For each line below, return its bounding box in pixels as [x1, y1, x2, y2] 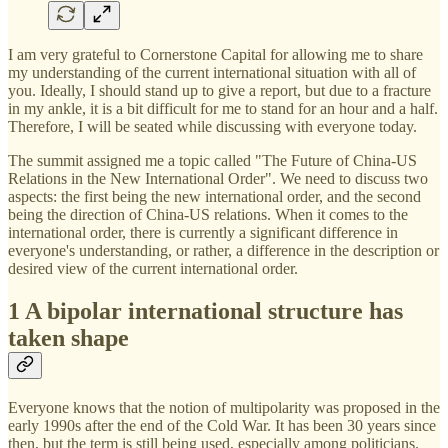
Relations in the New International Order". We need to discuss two [8, 170, 428, 188]
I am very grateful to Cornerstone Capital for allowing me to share [8, 46, 423, 64]
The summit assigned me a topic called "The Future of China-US [8, 152, 417, 170]
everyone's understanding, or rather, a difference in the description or [8, 242, 439, 260]
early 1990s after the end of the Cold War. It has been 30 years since [8, 417, 436, 435]
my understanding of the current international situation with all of [8, 64, 416, 82]
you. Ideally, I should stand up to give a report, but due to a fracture [8, 82, 431, 100]
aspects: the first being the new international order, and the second [8, 188, 421, 206]
